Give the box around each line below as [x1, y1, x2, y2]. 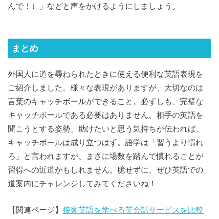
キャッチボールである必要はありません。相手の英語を [8, 110, 204, 119]
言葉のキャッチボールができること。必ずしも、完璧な [8, 96, 204, 106]
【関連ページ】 [8, 205, 63, 215]
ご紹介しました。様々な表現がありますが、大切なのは [8, 83, 204, 92]
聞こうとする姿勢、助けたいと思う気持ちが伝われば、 [8, 124, 204, 133]
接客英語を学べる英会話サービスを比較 [63, 205, 204, 215]
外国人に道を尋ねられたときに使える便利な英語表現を [8, 69, 204, 78]
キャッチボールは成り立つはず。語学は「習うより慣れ [8, 137, 204, 147]
